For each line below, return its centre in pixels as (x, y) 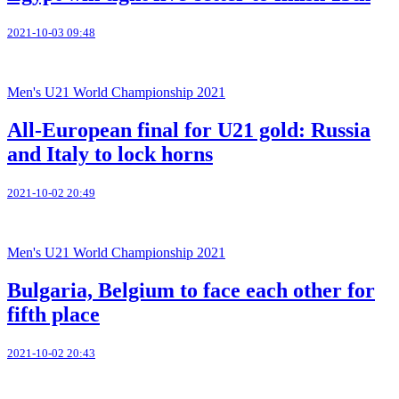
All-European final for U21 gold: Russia (189, 130)
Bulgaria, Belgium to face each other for (191, 290)
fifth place (53, 314)
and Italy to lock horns (110, 154)
